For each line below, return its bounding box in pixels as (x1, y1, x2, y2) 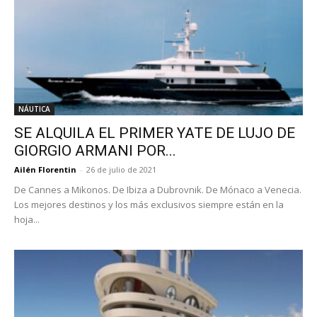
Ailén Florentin (14, 164, 76, 175)
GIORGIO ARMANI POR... (14, 142, 176, 160)
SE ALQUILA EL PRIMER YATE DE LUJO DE (14, 125, 295, 142)
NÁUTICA (18, 104, 50, 115)
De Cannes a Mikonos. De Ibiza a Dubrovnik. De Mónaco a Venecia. (14, 183, 301, 197)
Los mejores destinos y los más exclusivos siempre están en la (14, 198, 284, 212)
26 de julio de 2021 (86, 164, 156, 175)
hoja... (14, 213, 40, 226)
